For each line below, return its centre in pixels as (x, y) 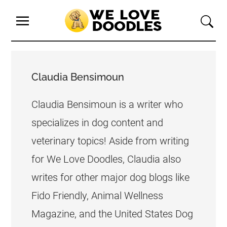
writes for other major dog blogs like (111, 177)
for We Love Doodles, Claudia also (106, 159)
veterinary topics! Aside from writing (110, 141)
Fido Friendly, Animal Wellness (98, 196)
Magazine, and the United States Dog (112, 214)
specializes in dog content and (98, 123)
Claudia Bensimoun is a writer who (107, 104)
